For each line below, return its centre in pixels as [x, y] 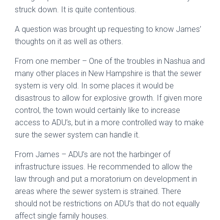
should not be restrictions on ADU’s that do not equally [107, 203]
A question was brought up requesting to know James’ [108, 29]
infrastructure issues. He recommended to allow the [104, 166]
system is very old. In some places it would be [94, 85]
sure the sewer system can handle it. [77, 135]
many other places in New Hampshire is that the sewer [108, 73]
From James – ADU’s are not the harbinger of [93, 154]
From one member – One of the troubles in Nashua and [110, 61]
